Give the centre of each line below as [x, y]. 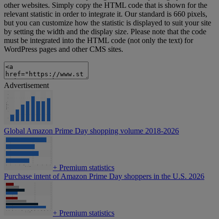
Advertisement [26, 86]
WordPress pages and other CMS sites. [64, 49]
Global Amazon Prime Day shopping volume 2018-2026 [91, 131]
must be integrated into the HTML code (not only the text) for [99, 41]
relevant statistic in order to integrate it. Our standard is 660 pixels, [106, 14]
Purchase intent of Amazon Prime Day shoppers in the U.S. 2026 [104, 176]
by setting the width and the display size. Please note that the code [105, 32]
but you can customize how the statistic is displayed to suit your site [108, 23]
